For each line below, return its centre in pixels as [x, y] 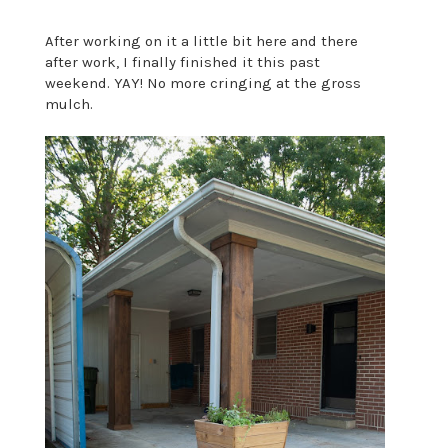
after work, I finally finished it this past [182, 61]
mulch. [68, 103]
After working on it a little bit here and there [201, 40]
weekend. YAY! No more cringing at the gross [202, 82]
